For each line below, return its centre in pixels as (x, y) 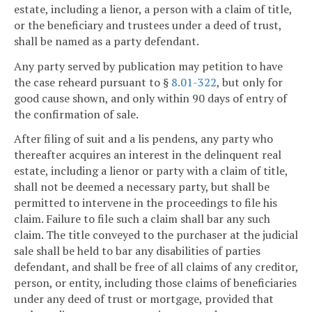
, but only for (250, 82)
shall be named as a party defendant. (107, 41)
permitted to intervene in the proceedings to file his (146, 203)
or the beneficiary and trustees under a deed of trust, (148, 25)
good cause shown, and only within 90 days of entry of (150, 98)
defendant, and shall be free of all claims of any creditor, (156, 267)
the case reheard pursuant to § (93, 82)
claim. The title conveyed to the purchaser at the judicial (156, 235)
